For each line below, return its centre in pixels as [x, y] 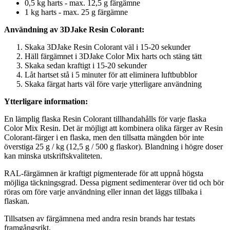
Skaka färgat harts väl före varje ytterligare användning [113, 84]
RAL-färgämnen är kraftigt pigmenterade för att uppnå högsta [104, 174]
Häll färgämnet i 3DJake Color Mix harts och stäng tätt [113, 56]
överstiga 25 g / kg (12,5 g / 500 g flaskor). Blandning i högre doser [113, 147]
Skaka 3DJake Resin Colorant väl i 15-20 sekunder [108, 47]
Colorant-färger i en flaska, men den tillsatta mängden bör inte [104, 138]
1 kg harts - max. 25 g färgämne [76, 12]
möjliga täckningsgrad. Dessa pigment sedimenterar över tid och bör [114, 183]
